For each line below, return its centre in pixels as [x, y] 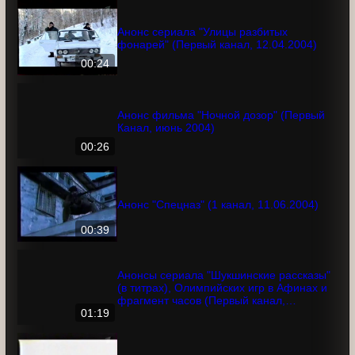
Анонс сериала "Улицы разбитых [207, 69]
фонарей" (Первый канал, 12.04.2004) [219, 81]
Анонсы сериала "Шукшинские [200, 312]
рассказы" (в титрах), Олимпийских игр [223, 324]
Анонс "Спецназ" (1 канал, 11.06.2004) [289, 241]
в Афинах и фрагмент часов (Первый [218, 337]
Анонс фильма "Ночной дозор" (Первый [225, 152]
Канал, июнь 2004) [167, 164]
